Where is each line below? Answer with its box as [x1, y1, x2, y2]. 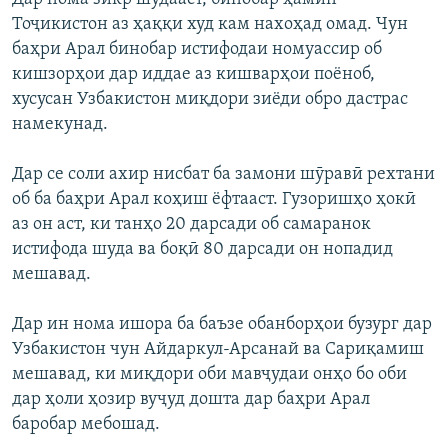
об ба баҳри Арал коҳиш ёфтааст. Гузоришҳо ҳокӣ [12, 190, 416, 210]
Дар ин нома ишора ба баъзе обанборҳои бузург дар [12, 315, 432, 335]
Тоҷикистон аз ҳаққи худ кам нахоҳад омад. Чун [12, 15, 408, 35]
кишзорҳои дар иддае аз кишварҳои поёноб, [12, 65, 375, 85]
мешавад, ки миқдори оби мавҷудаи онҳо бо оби [12, 365, 407, 385]
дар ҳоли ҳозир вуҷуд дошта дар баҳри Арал [12, 390, 370, 410]
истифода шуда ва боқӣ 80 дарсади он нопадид [12, 240, 393, 260]
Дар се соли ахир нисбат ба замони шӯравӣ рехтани [12, 165, 435, 185]
